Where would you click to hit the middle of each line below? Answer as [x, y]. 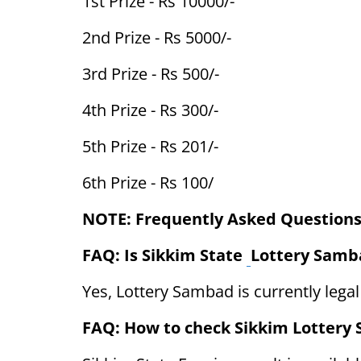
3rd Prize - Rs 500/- [151, 74]
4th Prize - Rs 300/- [150, 110]
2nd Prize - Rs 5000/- [157, 37]
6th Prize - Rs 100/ [148, 183]
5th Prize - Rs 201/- [150, 146]
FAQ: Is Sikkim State [164, 255]
